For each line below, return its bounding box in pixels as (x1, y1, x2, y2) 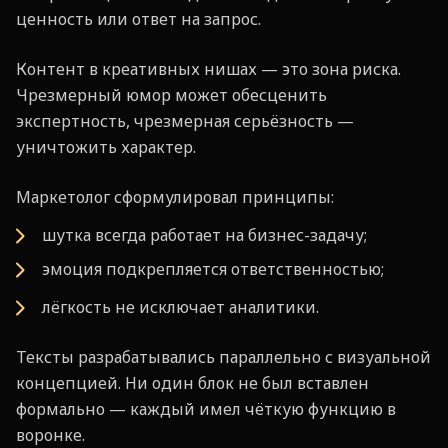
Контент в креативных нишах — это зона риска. (16, 58, 401, 80)
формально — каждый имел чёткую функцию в (16, 398, 396, 420)
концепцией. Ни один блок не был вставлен (16, 372, 369, 394)
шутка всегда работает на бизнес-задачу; (42, 224, 367, 246)
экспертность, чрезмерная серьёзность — (16, 110, 354, 132)
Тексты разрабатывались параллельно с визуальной (16, 346, 431, 368)
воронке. (16, 424, 85, 446)
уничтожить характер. (16, 136, 196, 158)
